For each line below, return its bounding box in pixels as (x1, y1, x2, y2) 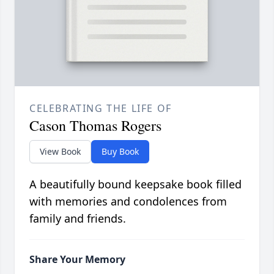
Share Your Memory (29, 253, 125, 267)
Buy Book (102, 146, 139, 158)
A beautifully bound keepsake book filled (29, 177, 242, 192)
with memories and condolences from (29, 194, 227, 209)
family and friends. (29, 211, 126, 226)
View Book (40, 146, 81, 158)
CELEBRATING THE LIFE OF (29, 102, 172, 116)
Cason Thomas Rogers (29, 116, 161, 136)
